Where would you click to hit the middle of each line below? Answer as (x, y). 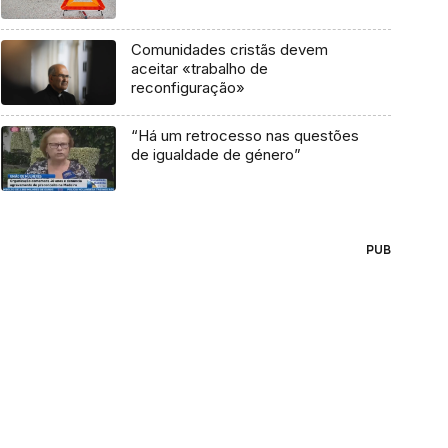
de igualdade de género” (215, 155)
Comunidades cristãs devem (229, 50)
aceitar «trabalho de (199, 69)
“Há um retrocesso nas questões (244, 136)
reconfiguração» (187, 88)
